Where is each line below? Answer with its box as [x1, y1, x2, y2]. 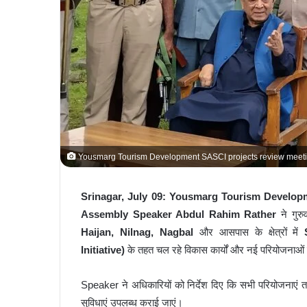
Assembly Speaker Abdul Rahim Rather [81, 208, 277, 221]
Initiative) [81, 244, 125, 256]
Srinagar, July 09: [81, 191, 166, 203]
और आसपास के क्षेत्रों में [193, 226, 305, 238]
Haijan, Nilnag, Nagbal [81, 226, 193, 238]
